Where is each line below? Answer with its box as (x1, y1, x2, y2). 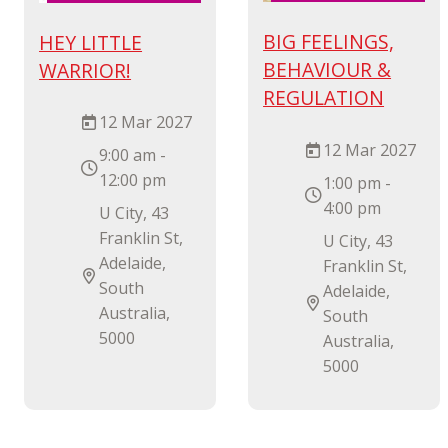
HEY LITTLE (39, 28, 143, 56)
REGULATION (263, 83, 385, 111)
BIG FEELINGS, (263, 27, 395, 55)
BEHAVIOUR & (263, 55, 392, 83)
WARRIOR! (39, 56, 132, 84)
